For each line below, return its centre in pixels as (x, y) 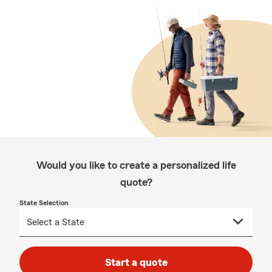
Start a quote (136, 262)
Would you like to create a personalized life (136, 165)
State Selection (44, 203)
